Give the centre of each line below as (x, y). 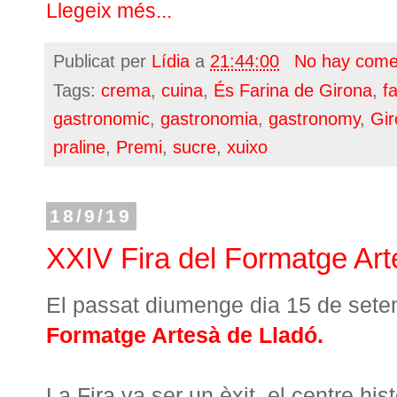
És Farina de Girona (293, 90)
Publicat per (102, 61)
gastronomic (101, 118)
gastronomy (314, 118)
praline (79, 147)
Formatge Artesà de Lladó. (185, 335)
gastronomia (209, 118)
